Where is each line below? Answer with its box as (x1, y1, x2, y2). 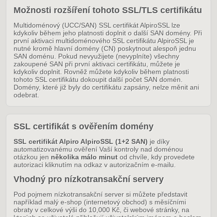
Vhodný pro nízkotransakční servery (14, 174, 164, 185)
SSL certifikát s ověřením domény (14, 122, 154, 132)
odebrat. (14, 91, 39, 99)
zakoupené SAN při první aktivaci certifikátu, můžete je (14, 60, 180, 68)
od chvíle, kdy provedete (118, 153, 195, 161)
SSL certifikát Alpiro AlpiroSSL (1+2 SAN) (14, 138, 148, 146)
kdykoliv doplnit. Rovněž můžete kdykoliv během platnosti (14, 68, 189, 76)
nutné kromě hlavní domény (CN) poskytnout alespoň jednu (14, 45, 196, 53)
